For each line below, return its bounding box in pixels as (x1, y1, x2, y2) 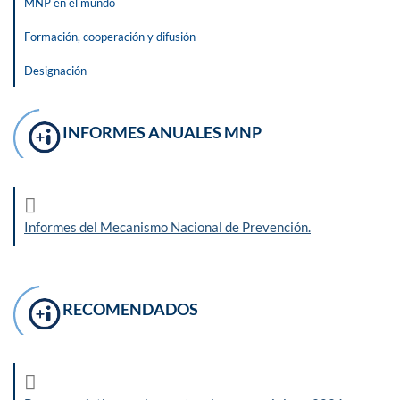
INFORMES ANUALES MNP (62, 122, 262, 142)
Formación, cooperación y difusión (24, 29, 196, 44)
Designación (24, 63, 87, 78)
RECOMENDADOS (62, 299, 198, 319)
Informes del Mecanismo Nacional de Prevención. (24, 219, 311, 235)
